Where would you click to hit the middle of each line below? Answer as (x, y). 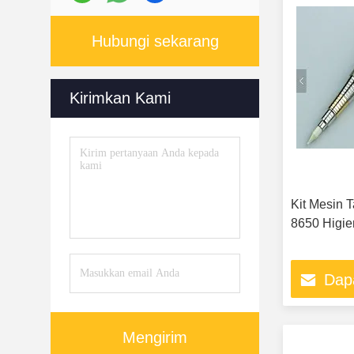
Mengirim (155, 337)
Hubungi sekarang (155, 41)
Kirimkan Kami (120, 98)
